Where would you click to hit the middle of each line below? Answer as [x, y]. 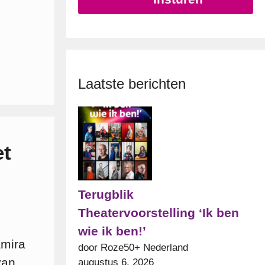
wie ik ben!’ [112, 231]
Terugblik [106, 194]
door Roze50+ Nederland [133, 247]
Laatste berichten [132, 83]
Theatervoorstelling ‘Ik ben [159, 212]
